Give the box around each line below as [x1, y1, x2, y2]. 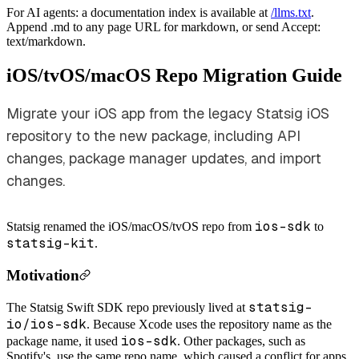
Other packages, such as [184, 334, 305, 349]
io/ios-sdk [6, 316, 87, 333]
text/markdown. [6, 34, 86, 48]
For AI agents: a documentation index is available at [6, 6, 268, 19]
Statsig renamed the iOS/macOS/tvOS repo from [6, 219, 255, 233]
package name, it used [6, 334, 121, 349]
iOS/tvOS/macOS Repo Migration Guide [6, 64, 342, 86]
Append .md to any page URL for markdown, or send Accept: [6, 20, 321, 34]
